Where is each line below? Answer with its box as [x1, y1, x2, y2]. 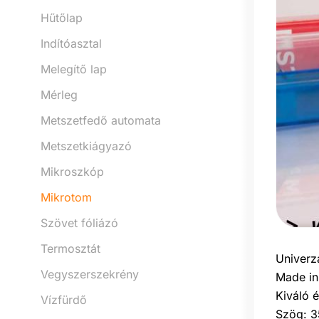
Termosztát [41, 241, 100, 256]
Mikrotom [41, 189, 92, 204]
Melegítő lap [41, 61, 107, 76]
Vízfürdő [41, 292, 87, 307]
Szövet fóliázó [41, 215, 118, 230]
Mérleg [41, 87, 78, 102]
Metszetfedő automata [41, 113, 161, 127]
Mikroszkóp [41, 164, 104, 179]
